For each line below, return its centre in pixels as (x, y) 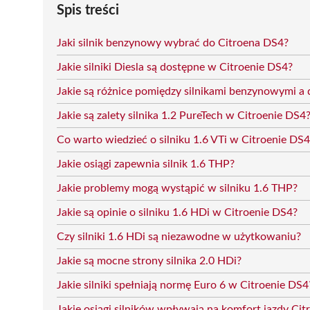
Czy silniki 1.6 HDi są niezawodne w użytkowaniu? (179, 236)
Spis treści (88, 10)
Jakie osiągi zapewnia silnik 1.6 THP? (146, 164)
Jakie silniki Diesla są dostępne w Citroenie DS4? (175, 67)
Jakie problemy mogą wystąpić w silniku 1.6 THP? (177, 188)
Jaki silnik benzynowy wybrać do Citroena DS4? (173, 43)
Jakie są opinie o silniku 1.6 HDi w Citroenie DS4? (177, 212)
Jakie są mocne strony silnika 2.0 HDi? (149, 261)
